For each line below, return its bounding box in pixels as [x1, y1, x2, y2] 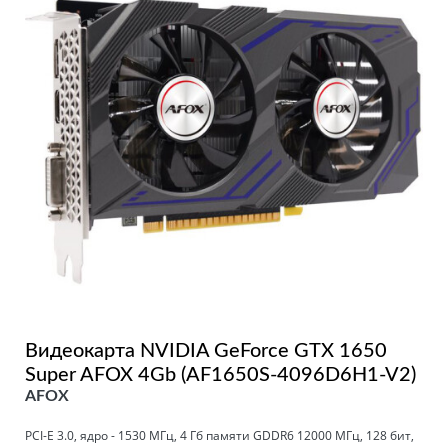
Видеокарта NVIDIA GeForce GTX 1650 [25, 340, 387, 361]
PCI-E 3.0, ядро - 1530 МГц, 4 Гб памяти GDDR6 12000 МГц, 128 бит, [25, 426, 414, 444]
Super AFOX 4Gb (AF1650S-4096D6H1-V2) [25, 364, 416, 385]
